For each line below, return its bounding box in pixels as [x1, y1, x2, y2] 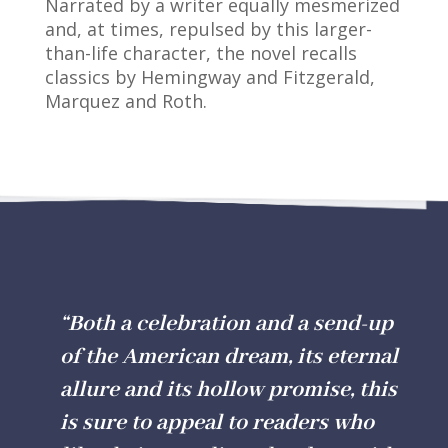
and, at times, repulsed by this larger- [44, 17, 372, 42]
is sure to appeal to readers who [59, 409, 374, 438]
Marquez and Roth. [44, 89, 207, 114]
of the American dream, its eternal [59, 343, 398, 372]
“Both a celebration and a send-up [59, 310, 393, 339]
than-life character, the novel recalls [44, 41, 357, 66]
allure [59, 376, 124, 405]
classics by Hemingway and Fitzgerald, [44, 65, 375, 90]
